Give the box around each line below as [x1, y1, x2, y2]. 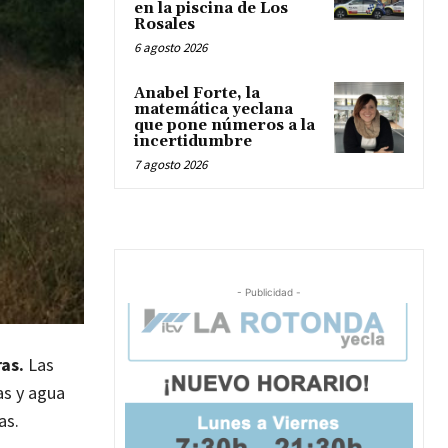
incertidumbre [134, 132, 252, 152]
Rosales [134, 15, 195, 35]
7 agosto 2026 [134, 156, 207, 174]
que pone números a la [134, 116, 315, 136]
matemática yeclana [134, 100, 293, 120]
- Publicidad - [237, 286, 301, 299]
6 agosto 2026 [134, 39, 207, 57]
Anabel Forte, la [134, 84, 260, 104]
